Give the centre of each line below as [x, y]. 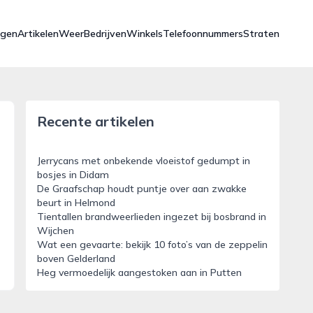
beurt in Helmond [76, 203]
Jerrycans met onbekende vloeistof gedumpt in [143, 161]
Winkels [145, 34]
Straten [261, 34]
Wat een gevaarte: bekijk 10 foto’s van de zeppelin [152, 245]
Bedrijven [105, 34]
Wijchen [55, 231]
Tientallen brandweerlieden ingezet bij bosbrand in [151, 217]
